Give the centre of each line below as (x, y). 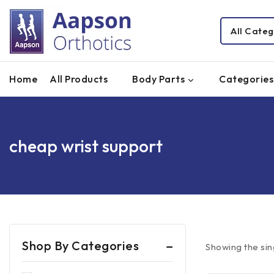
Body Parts (158, 79)
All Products (79, 79)
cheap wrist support (86, 146)
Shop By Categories (80, 246)
